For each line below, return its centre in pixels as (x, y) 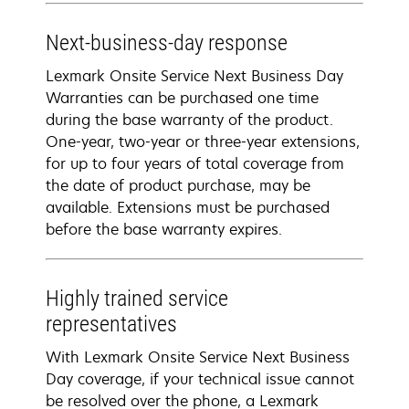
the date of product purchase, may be (178, 185)
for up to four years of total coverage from (195, 163)
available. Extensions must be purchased (188, 207)
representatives (111, 324)
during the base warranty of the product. (189, 120)
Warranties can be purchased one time (182, 98)
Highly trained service (137, 299)
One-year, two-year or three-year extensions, (203, 142)
